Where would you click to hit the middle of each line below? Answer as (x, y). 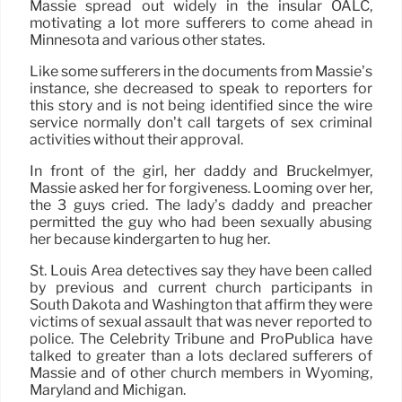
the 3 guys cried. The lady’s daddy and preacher (201, 205)
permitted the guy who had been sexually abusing (201, 223)
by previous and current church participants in (201, 288)
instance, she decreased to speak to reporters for (201, 89)
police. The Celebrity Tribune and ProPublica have (201, 339)
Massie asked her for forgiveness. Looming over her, (201, 188)
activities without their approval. (136, 140)
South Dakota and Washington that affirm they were (201, 305)
